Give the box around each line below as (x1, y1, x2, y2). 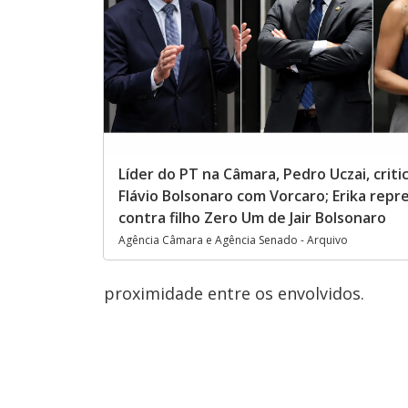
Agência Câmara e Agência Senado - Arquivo (118, 232, 348, 249)
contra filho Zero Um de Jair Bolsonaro (118, 208, 386, 229)
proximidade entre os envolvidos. (104, 282, 364, 304)
